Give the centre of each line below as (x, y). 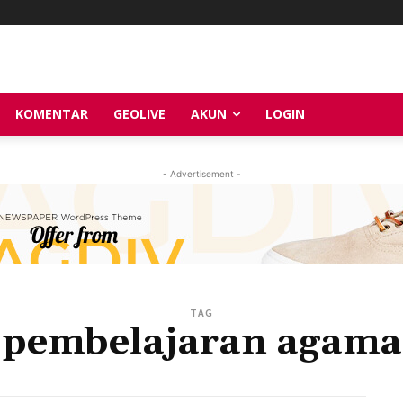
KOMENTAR (52, 113)
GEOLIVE (139, 113)
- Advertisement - (201, 173)
